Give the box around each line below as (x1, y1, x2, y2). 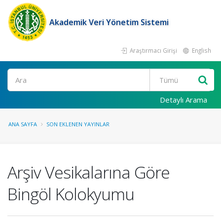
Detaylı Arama (160, 95, 207, 105)
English (190, 46, 211, 54)
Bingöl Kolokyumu (7, 183, 134, 205)
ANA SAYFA (8, 120, 37, 128)
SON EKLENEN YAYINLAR (46, 120, 110, 128)
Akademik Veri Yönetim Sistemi (49, 17, 169, 28)
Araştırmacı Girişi (128, 46, 177, 54)
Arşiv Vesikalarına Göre (7, 161, 170, 184)
